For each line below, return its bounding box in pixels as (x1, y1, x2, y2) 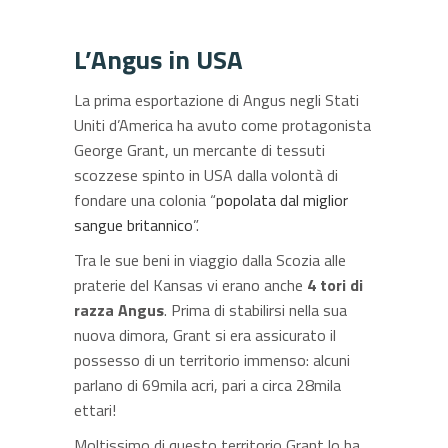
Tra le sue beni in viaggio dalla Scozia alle (74, 247, 346, 272)
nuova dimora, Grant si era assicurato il (74, 322, 336, 347)
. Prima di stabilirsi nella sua (164, 297, 347, 322)
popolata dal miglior (216, 187, 348, 212)
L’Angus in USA (74, 39, 243, 79)
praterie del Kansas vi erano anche (74, 272, 307, 297)
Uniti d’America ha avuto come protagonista (74, 112, 371, 137)
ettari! (74, 397, 116, 422)
